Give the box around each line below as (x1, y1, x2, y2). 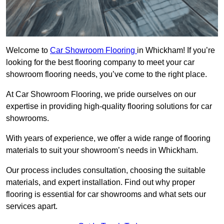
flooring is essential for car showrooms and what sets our (6, 190, 206, 199)
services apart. (6, 202, 57, 211)
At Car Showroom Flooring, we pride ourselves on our (6, 90, 196, 99)
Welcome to (6, 46, 50, 55)
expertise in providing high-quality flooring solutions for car (6, 102, 212, 111)
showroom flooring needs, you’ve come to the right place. (6, 70, 207, 79)
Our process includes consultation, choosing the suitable (6, 166, 205, 175)
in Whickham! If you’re (137, 46, 215, 55)
